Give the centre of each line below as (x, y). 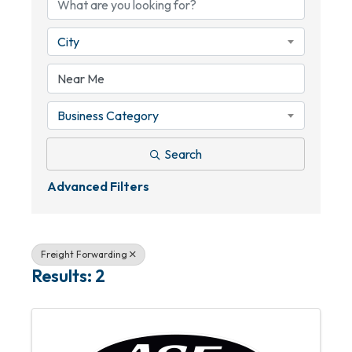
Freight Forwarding (84, 254)
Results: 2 (68, 276)
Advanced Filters (98, 186)
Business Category (108, 115)
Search (183, 154)
